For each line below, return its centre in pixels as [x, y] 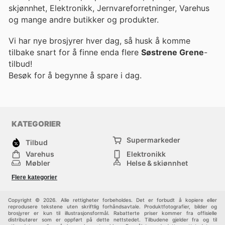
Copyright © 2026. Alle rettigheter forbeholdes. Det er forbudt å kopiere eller [113, 200]
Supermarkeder [153, 140]
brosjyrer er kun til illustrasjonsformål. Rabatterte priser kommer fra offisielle [113, 213]
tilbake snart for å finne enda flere [75, 52]
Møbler [38, 163]
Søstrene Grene [173, 52]
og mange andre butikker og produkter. [84, 19]
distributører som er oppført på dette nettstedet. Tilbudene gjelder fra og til [113, 220]
